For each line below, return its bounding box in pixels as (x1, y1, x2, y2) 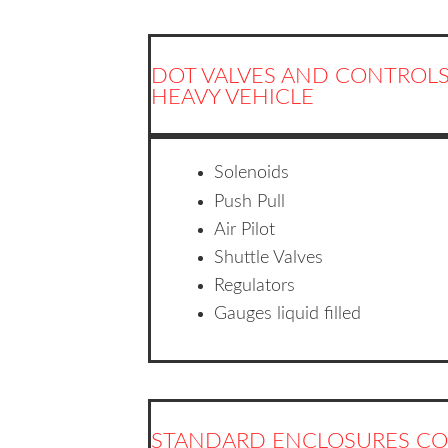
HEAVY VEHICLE (151, 86, 314, 108)
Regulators (214, 277, 296, 296)
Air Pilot (214, 220, 276, 239)
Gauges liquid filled (214, 305, 362, 324)
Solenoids (214, 164, 290, 183)
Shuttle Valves (214, 248, 324, 267)
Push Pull (214, 192, 286, 211)
